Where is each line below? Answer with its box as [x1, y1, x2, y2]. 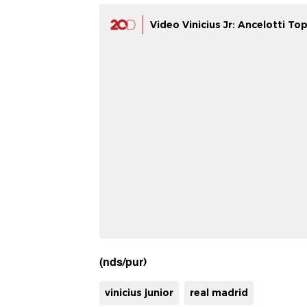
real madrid [190, 286, 248, 299]
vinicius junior [105, 286, 173, 299]
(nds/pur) [99, 252, 147, 271]
